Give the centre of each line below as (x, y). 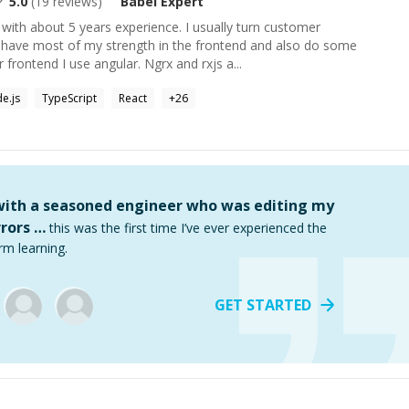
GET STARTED (263, 305)
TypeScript (69, 98)
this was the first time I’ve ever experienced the (188, 228)
